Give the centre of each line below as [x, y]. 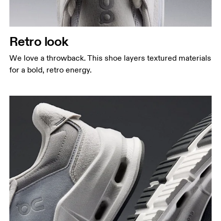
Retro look [39, 41]
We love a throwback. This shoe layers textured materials [110, 58]
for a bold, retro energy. [51, 70]
